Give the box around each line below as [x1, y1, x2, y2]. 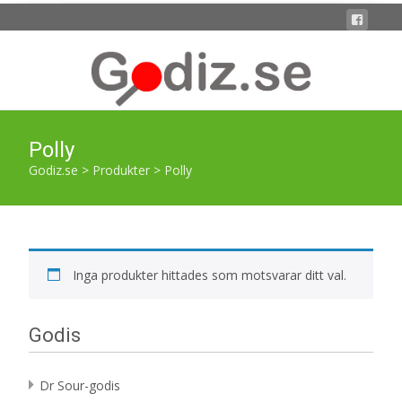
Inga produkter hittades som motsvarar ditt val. [73, 266, 346, 284]
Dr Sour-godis [39, 376, 120, 394]
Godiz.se [29, 161, 78, 179]
